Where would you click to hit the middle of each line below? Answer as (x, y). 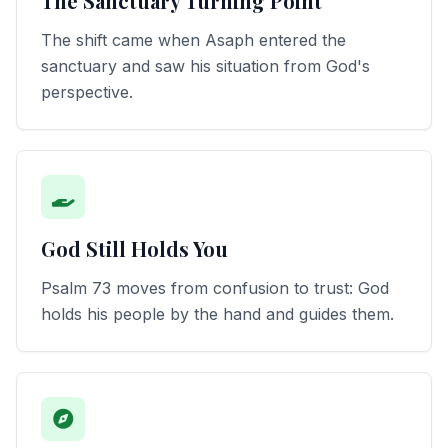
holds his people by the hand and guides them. (217, 314)
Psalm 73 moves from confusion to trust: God (215, 288)
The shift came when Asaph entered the (193, 40)
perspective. (87, 92)
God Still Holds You (134, 248)
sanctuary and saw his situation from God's (205, 66)
